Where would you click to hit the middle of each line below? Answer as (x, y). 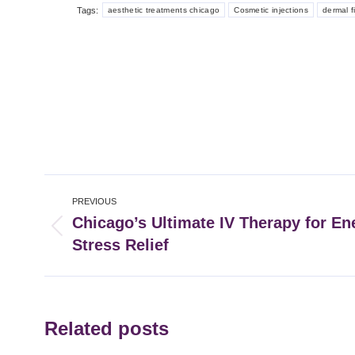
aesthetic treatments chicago (164, 10)
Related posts (107, 329)
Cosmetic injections (271, 10)
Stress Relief (120, 245)
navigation (103, 219)
